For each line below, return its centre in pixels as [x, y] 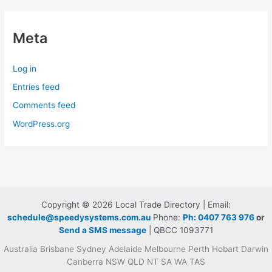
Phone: [168, 217]
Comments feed [44, 105]
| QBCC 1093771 [180, 230]
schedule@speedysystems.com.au [79, 217]
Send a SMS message [103, 230]
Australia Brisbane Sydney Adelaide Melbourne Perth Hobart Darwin [136, 249]
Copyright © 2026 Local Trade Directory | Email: [136, 205]
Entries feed [36, 87]
